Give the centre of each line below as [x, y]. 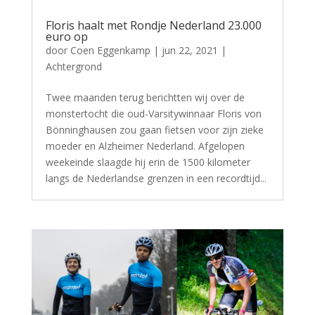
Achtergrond [73, 66]
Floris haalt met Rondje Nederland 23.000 [153, 25]
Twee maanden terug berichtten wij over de [145, 97]
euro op [66, 36]
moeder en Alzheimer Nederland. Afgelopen [145, 146]
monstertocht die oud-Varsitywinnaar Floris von [153, 113]
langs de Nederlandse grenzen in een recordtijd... [156, 178]
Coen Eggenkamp [110, 50]
